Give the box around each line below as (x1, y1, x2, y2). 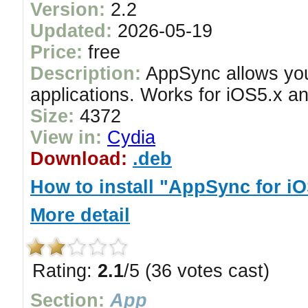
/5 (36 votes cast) (124, 261, 269, 281)
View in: (30, 127, 102, 148)
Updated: (30, 21, 112, 41)
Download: (30, 148, 127, 169)
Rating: (32, 261, 98, 281)
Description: (30, 63, 141, 84)
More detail (30, 205, 130, 225)
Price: (30, 42, 82, 63)
